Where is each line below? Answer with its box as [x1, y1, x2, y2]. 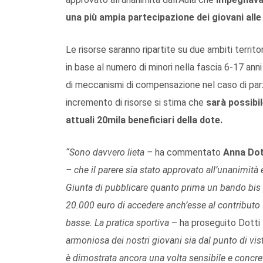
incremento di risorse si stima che [66, 96, 206, 108]
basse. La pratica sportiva [66, 217, 171, 228]
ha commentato [155, 146, 223, 158]
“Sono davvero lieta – [66, 146, 155, 158]
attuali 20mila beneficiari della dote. [66, 114, 222, 126]
